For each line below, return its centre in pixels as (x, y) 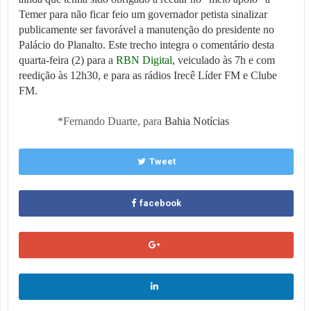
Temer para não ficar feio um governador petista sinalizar (143, 14)
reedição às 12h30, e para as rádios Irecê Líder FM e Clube (148, 75)
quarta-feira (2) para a (67, 60)
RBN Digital (144, 60)
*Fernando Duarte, (100, 121)
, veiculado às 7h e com (224, 60)
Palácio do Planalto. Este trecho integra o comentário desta (146, 44)
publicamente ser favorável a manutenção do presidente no (146, 29)
